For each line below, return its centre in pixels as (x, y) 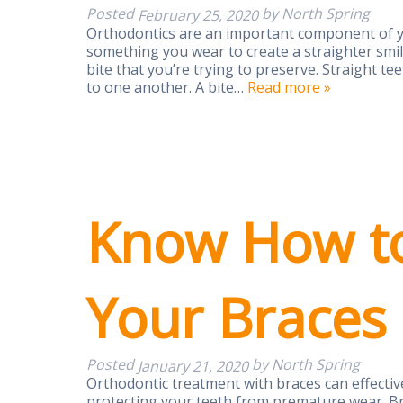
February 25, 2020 (198, 15)
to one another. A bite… (167, 87)
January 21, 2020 (193, 366)
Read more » (289, 87)
